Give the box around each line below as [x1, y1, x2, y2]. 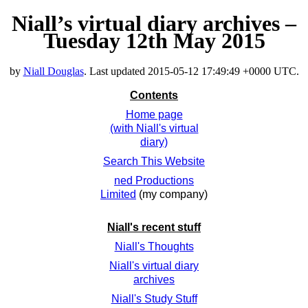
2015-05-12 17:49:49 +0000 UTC [147, 65, 296, 77]
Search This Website [103, 155, 205, 168]
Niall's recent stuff [107, 221, 201, 234]
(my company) [136, 188, 208, 201]
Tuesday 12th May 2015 [43, 28, 265, 54]
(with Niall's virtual [109, 122, 199, 135]
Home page [125, 109, 183, 121]
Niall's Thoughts [114, 241, 194, 253]
